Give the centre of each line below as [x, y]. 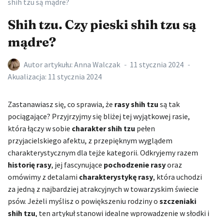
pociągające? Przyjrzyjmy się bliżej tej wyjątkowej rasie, [99, 116]
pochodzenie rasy [135, 164]
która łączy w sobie [40, 128]
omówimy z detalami [43, 177]
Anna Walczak [97, 64]
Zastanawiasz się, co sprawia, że [61, 104]
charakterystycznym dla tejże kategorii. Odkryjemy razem [103, 152]
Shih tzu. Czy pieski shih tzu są [102, 24]
